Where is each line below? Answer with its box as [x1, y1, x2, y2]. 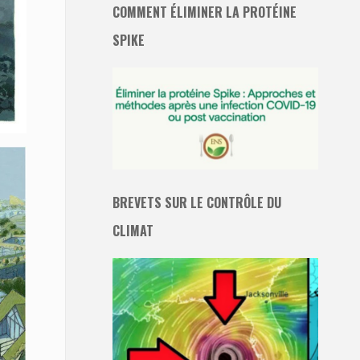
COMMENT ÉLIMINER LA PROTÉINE [112, 2, 297, 22]
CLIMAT [112, 220, 153, 240]
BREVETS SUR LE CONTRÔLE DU [112, 192, 281, 212]
